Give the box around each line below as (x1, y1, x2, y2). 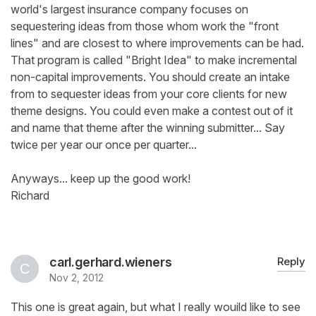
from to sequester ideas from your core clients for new (11, 87, 287, 102)
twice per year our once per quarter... (11, 138, 197, 152)
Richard (11, 188, 49, 203)
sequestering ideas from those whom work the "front (11, 19, 279, 34)
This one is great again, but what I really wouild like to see (11, 300, 300, 315)
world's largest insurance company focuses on (11, 2, 248, 17)
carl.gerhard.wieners (49, 255, 172, 270)
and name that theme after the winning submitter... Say (11, 121, 285, 135)
